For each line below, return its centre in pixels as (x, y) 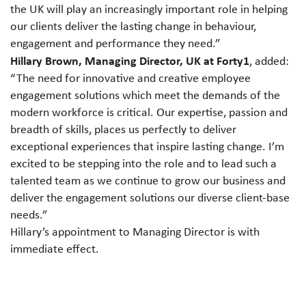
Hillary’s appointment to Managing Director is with (135, 232)
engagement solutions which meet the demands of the (145, 95)
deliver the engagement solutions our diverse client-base (150, 197)
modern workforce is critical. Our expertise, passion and (149, 112)
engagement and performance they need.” (115, 43)
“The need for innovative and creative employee (130, 78)
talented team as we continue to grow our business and (148, 180)
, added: (269, 61)
